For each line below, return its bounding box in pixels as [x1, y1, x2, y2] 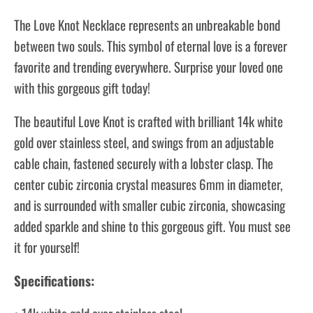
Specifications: [14, 270, 94, 290]
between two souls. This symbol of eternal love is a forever [14, 36, 287, 55]
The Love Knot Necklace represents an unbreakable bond [14, 15, 280, 34]
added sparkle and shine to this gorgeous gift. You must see [14, 215, 291, 235]
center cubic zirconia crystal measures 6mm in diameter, [14, 173, 283, 194]
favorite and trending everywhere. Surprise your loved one [14, 57, 283, 76]
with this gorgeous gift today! [14, 78, 150, 97]
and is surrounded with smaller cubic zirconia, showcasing [14, 194, 285, 214]
